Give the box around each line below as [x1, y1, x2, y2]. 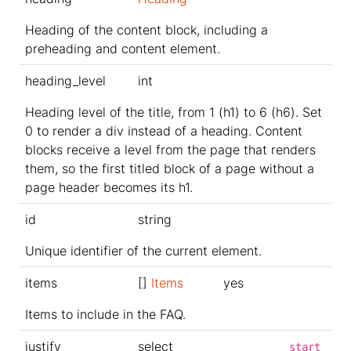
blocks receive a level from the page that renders [25, 142, 316, 158]
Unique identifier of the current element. [25, 243, 262, 259]
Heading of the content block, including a [25, 22, 268, 38]
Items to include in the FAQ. [25, 306, 186, 323]
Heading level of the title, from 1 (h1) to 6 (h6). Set [25, 104, 322, 121]
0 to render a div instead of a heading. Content [25, 123, 302, 139]
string [138, 212, 172, 228]
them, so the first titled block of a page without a [25, 161, 314, 177]
